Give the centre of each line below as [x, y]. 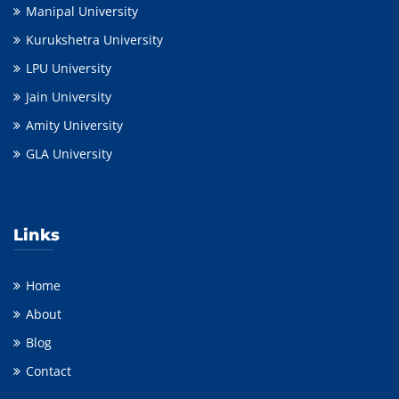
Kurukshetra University [94, 39]
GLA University [69, 153]
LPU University [69, 68]
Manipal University [82, 11]
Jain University [69, 96]
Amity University [74, 125]
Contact [49, 370]
